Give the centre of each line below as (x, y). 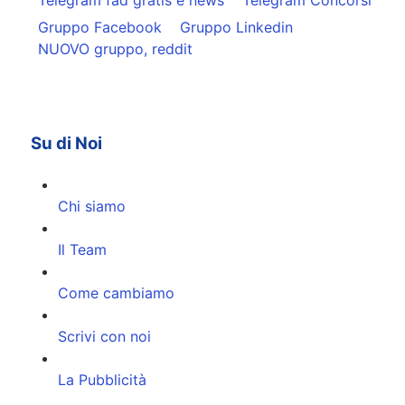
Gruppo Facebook (100, 27)
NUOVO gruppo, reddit (115, 48)
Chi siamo (92, 206)
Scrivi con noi (104, 336)
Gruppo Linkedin (236, 27)
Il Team (82, 250)
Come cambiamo (116, 293)
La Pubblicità (102, 380)
